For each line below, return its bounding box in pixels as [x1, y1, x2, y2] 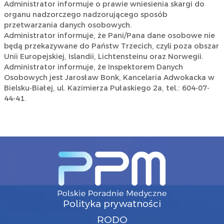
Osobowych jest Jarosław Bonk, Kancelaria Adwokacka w [3, 73, 214, 82]
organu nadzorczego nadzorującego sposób [3, 10, 167, 19]
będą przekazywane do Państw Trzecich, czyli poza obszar [3, 42, 219, 50]
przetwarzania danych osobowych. [3, 21, 132, 29]
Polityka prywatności [63, 197, 161, 209]
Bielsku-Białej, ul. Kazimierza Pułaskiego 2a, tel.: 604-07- [3, 84, 209, 92]
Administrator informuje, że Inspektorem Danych [3, 63, 183, 71]
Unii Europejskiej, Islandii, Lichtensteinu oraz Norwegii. [3, 52, 203, 61]
